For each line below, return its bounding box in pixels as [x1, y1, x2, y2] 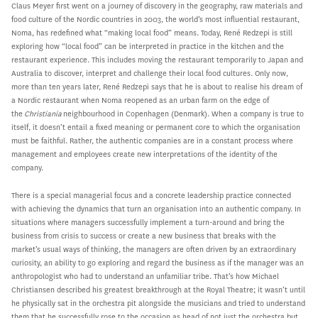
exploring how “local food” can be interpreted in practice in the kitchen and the [11, 41, 284, 51]
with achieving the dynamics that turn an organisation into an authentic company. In [11, 204, 301, 214]
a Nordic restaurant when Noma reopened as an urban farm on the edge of [11, 95, 269, 105]
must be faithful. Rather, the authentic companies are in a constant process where [11, 136, 293, 146]
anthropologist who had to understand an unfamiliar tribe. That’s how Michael [11, 271, 279, 281]
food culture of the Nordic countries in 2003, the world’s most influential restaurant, [11, 14, 300, 24]
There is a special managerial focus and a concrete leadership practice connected [11, 190, 291, 200]
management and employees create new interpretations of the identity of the [11, 149, 278, 159]
